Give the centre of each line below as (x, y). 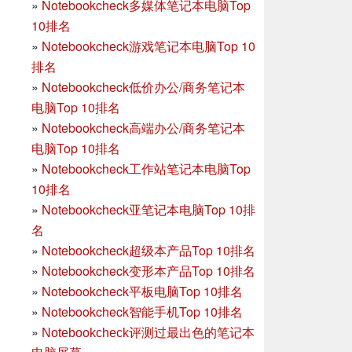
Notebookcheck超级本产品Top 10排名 (148, 251)
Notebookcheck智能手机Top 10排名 (142, 312)
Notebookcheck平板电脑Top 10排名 (142, 291)
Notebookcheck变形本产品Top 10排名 (148, 271)
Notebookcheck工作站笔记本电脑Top (146, 169)
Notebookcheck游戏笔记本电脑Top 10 (148, 46)
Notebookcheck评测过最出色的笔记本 (148, 333)
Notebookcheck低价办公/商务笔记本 (143, 87)
